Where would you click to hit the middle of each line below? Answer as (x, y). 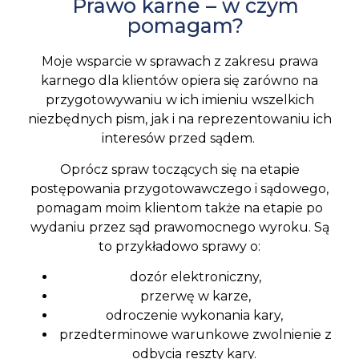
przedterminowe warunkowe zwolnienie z (196, 335)
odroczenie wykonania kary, (196, 316)
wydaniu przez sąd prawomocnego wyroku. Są (179, 227)
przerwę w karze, (196, 296)
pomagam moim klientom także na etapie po (179, 208)
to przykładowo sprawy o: (179, 246)
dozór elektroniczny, (196, 277)
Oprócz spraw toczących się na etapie (179, 169)
